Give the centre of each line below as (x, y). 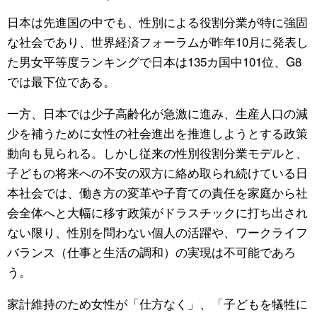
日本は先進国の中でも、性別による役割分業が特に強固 (157, 21)
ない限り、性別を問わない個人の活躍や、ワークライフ (157, 231)
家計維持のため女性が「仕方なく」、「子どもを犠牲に (157, 303)
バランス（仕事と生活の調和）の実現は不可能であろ (151, 251)
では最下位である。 (61, 81)
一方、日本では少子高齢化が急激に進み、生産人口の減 (157, 113)
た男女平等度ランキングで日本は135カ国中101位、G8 (154, 61)
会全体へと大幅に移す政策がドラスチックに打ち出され (157, 212)
